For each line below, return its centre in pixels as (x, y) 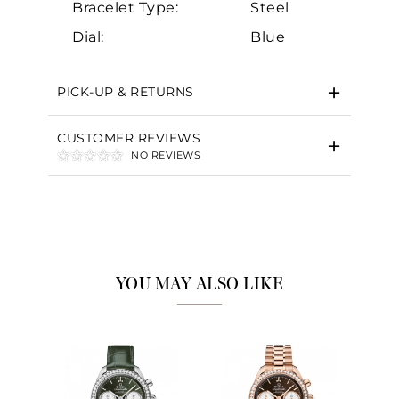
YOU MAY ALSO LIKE (199, 285)
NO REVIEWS (166, 155)
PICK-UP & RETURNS (126, 92)
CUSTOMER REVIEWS (129, 138)
